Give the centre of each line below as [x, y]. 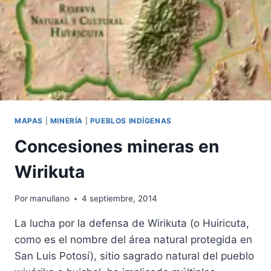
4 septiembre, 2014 [120, 199]
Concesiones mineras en [117, 146]
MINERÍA [66, 120]
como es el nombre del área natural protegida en [133, 240]
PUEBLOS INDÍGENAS [131, 120]
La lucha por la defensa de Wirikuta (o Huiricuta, [132, 224]
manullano [50, 199]
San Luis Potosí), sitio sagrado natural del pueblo [134, 256]
